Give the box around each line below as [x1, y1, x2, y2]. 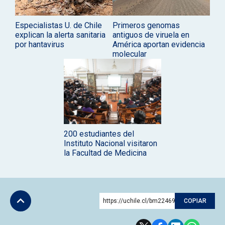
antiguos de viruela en [113, 30, 189, 40]
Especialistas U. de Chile [15, 21, 102, 31]
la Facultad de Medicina [64, 148, 147, 158]
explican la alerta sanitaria [15, 30, 105, 40]
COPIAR [183, 197, 206, 204]
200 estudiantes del [64, 129, 134, 139]
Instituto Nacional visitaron [64, 138, 157, 148]
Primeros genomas [113, 21, 180, 31]
